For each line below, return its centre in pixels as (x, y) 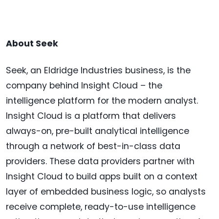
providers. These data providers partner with (100, 162)
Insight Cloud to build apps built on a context (102, 177)
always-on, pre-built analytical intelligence (98, 131)
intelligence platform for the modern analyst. (102, 101)
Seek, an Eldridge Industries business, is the (98, 71)
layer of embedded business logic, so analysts (106, 192)
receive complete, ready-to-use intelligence (101, 207)
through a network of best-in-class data (93, 146)
